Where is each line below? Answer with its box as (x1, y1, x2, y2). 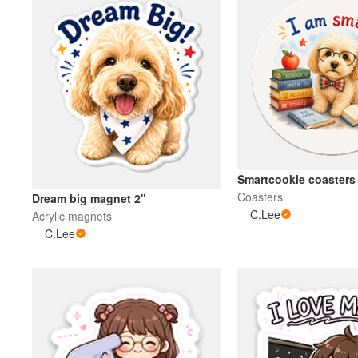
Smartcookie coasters (237, 170, 356, 187)
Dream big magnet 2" (32, 189, 146, 206)
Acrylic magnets (32, 207, 112, 224)
